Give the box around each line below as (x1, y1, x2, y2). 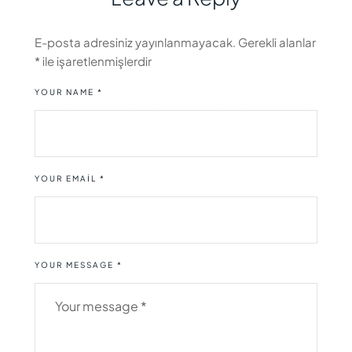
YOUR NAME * (35, 87, 103, 97)
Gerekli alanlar (238, 35, 316, 50)
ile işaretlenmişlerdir (40, 53, 152, 69)
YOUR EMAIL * (35, 174, 105, 184)
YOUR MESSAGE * (35, 260, 123, 270)
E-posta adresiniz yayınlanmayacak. (35, 35, 236, 50)
